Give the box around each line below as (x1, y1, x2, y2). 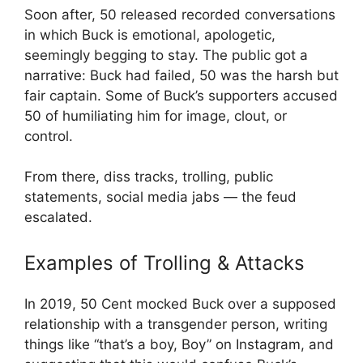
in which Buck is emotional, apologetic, (24, 26, 275, 43)
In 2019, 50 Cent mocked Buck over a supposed (24, 295, 336, 312)
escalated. (24, 209, 92, 225)
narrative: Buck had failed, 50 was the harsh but (24, 66, 339, 83)
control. (24, 127, 73, 144)
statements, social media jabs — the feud (24, 189, 297, 205)
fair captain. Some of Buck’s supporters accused (24, 87, 338, 104)
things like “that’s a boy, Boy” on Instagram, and (24, 335, 334, 352)
